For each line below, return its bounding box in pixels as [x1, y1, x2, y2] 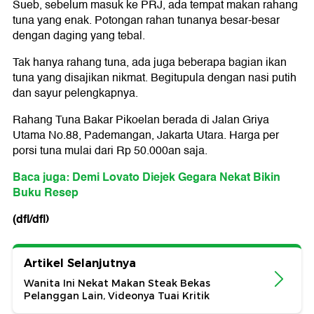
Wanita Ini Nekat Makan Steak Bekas [24, 277, 210, 290]
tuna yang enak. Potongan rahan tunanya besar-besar [13, 11, 280, 30]
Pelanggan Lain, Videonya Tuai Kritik [24, 289, 210, 303]
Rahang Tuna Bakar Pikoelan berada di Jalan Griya [13, 111, 269, 130]
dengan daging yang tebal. [13, 27, 145, 46]
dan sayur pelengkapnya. [13, 84, 138, 103]
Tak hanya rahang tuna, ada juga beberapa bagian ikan [13, 53, 287, 72]
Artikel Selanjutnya [24, 257, 136, 271]
